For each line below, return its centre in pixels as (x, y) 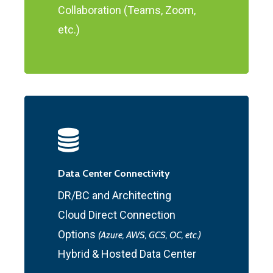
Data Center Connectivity (114, 173)
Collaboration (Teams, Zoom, (127, 10)
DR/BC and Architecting (115, 195)
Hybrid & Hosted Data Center (127, 253)
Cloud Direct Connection (117, 214)
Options (78, 234)
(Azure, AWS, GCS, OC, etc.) (150, 235)
